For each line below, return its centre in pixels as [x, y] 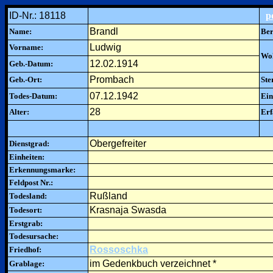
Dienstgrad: [29, 144]
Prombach [112, 80]
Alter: [19, 112]
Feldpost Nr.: [31, 183]
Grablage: [27, 264]
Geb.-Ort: [26, 80]
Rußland [108, 196]
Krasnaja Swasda [128, 210]
